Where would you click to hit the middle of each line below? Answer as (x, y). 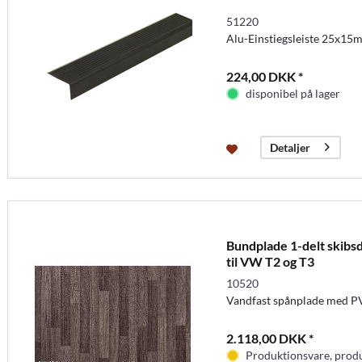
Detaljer (290, 147)
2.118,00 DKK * (269, 338)
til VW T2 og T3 (270, 261)
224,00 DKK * (264, 76)
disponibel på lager (293, 93)
